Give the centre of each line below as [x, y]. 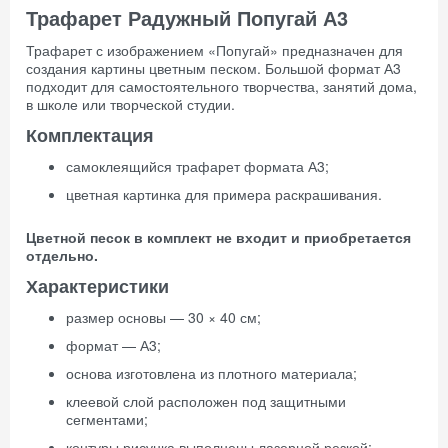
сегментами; [107, 419]
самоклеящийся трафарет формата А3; [197, 166]
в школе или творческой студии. [130, 104]
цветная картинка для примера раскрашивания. [224, 194]
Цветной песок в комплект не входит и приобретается [218, 237]
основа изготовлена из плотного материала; [211, 373]
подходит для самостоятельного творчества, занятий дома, [221, 86]
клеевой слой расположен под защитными [206, 401]
